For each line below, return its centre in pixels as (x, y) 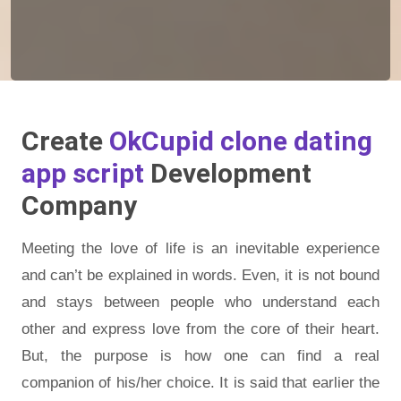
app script (86, 173)
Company (79, 205)
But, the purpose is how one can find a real (200, 355)
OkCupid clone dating (241, 141)
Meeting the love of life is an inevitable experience (200, 248)
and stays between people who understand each (200, 302)
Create (65, 141)
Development (231, 173)
